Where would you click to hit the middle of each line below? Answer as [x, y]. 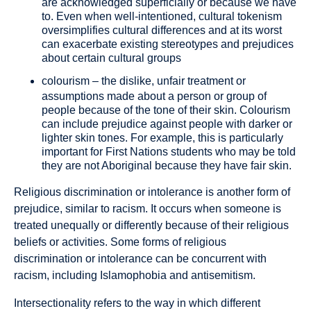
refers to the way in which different [176, 303]
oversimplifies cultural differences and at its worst [162, 31]
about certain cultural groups [111, 58]
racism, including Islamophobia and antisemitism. [135, 276]
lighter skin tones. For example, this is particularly [162, 138]
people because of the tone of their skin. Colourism [166, 110]
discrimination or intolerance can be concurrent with [140, 259]
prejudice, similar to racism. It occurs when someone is [148, 209]
